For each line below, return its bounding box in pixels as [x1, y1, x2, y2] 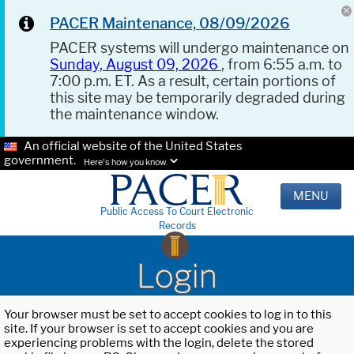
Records [158, 220, 196, 232]
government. [4, 153, 76, 168]
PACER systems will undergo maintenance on [50, 40, 349, 56]
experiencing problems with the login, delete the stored [4, 336, 314, 351]
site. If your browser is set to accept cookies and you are [4, 322, 314, 337]
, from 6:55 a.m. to [221, 56, 342, 73]
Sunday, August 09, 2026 [50, 56, 221, 73]
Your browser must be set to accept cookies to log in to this [4, 307, 332, 322]
